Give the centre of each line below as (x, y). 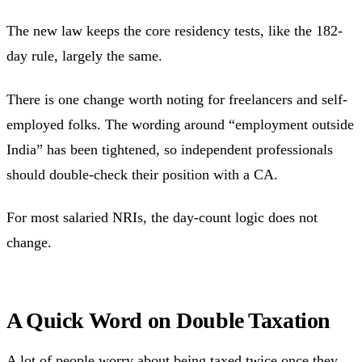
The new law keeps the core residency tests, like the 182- (175, 31)
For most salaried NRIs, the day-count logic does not (162, 218)
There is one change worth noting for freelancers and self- (177, 99)
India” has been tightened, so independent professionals (170, 149)
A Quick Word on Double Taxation (168, 321)
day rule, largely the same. (84, 56)
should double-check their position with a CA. (142, 174)
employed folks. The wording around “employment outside (180, 124)
